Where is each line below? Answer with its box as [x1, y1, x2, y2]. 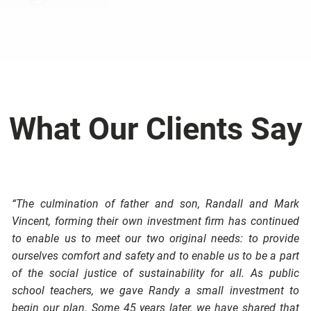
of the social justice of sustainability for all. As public [12, 267, 299, 280]
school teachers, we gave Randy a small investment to [12, 284, 299, 298]
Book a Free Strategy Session [61, 70, 250, 87]
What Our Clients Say [8, 110, 303, 148]
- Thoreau [94, 26, 217, 59]
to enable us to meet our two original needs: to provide [12, 232, 299, 246]
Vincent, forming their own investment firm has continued [12, 215, 299, 228]
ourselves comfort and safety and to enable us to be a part [12, 249, 299, 263]
